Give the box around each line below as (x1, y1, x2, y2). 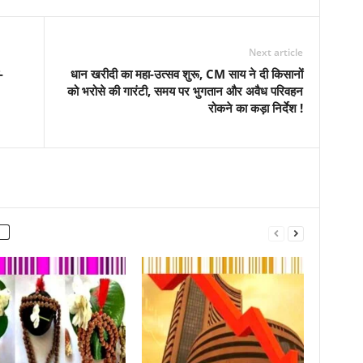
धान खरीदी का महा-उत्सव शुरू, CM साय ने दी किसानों (70, 66, 303, 83)
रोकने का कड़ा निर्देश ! (207, 100, 303, 117)
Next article (248, 45, 303, 60)
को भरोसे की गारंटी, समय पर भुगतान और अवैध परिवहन (66, 83, 303, 100)
